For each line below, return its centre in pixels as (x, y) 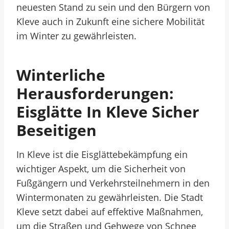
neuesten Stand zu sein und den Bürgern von (113, 7)
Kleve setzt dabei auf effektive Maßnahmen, (110, 212)
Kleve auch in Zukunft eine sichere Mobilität (110, 21)
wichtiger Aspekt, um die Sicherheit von (101, 169)
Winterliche (61, 75)
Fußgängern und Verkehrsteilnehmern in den (113, 183)
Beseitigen (56, 130)
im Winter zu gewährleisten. (76, 36)
